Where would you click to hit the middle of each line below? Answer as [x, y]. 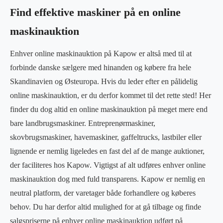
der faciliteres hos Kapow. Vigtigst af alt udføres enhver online [108, 165]
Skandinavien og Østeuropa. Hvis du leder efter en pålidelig [104, 81]
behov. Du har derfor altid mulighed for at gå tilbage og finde [106, 207]
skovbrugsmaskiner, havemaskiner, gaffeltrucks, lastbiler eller [106, 137]
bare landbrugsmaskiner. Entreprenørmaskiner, [83, 123]
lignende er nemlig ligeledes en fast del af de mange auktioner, [107, 151]
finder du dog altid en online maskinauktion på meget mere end [109, 109]
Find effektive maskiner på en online [95, 12]
